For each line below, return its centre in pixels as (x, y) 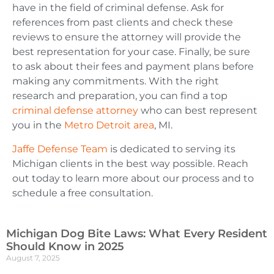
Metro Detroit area (109, 125)
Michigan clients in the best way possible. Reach (130, 163)
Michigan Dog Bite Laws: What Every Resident (137, 233)
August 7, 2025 (33, 257)
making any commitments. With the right (116, 81)
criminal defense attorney (75, 111)
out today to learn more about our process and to (133, 178)
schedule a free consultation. (84, 193)
